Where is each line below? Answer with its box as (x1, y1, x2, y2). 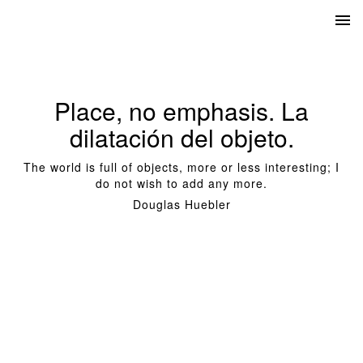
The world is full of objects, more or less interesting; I (23, 159, 340, 175)
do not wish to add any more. (96, 175, 267, 191)
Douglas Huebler (132, 196, 231, 212)
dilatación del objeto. (69, 120, 294, 155)
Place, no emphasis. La (54, 93, 309, 128)
